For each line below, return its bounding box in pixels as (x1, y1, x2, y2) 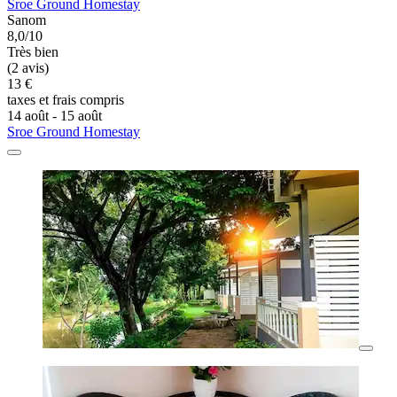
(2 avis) (7, 60, 49, 76)
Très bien (7, 44, 58, 60)
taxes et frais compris (7, 92, 124, 108)
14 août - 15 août (7, 108, 102, 124)
